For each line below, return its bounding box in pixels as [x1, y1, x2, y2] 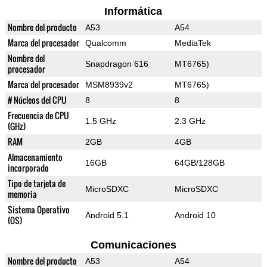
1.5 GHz [85, 116, 116, 126]
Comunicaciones [90, 239, 176, 252]
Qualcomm [85, 38, 126, 48]
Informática [104, 5, 163, 18]
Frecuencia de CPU [7, 109, 69, 122]
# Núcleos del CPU [7, 94, 67, 107]
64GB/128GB [174, 158, 225, 168]
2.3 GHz [174, 116, 206, 126]
